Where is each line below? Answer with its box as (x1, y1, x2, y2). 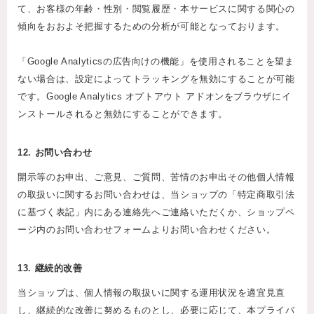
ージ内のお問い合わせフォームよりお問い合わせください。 (18, 224, 276, 235)
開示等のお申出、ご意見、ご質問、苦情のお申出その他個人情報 (18, 172, 295, 183)
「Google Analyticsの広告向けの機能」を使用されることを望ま (18, 56, 294, 67)
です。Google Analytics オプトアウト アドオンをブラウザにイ (18, 91, 292, 102)
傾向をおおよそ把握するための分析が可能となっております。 (18, 21, 285, 32)
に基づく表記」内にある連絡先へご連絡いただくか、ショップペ (18, 207, 295, 218)
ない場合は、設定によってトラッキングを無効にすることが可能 (18, 74, 295, 85)
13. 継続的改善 (18, 263, 83, 274)
